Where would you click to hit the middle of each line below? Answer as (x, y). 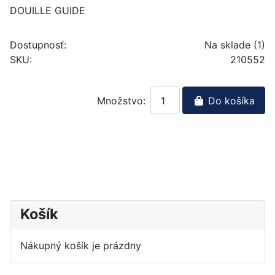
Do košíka (230, 100)
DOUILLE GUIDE (48, 11)
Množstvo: (121, 100)
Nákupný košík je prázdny (81, 246)
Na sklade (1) (235, 45)
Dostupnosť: (38, 45)
